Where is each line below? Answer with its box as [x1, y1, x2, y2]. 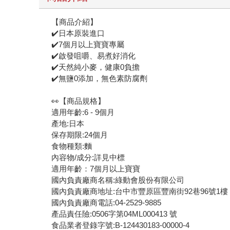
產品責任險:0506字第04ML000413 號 [51, 209, 178, 219]
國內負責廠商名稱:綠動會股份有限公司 [51, 176, 185, 185]
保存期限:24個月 [51, 130, 108, 140]
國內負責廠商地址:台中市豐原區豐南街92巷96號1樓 [51, 187, 228, 196]
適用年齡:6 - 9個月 [51, 108, 115, 117]
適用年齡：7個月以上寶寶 [51, 164, 141, 174]
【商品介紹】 [51, 17, 98, 27]
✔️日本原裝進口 [51, 29, 105, 38]
